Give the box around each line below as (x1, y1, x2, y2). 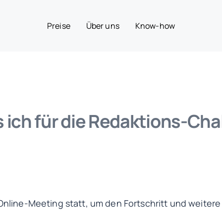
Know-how (135, 20, 175, 31)
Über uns (86, 20, 119, 31)
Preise (47, 20, 70, 31)
